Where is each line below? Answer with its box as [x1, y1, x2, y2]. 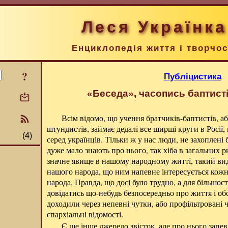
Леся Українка [81, 18, 227, 36]
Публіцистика [163, 71, 221, 81]
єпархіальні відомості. [47, 209, 123, 219]
